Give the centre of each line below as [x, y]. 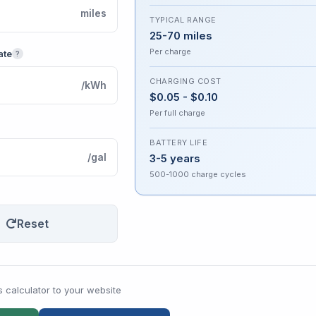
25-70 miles [181, 36]
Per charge [170, 51]
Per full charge [177, 113]
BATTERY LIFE [178, 142]
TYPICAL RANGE [183, 20]
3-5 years [175, 158]
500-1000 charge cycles [198, 174]
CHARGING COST [186, 81]
